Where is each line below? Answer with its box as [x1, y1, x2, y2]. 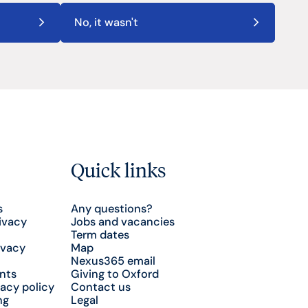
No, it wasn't [74, 15, 138, 30]
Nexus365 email [70, 254, 155, 269]
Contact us [70, 280, 131, 295]
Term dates [70, 228, 129, 243]
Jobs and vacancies [70, 214, 175, 230]
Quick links [70, 156, 166, 183]
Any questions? [70, 201, 153, 217]
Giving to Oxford [70, 267, 159, 282]
